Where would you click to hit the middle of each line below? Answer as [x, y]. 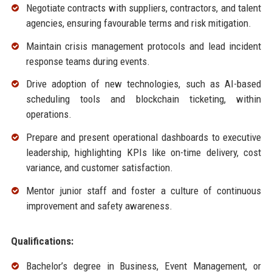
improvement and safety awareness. [99, 206]
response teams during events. [88, 61]
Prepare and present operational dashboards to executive [144, 138]
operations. [49, 114]
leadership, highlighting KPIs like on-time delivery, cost [144, 153]
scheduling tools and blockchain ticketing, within [144, 99]
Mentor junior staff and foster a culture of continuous [144, 191]
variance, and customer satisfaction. [99, 168]
